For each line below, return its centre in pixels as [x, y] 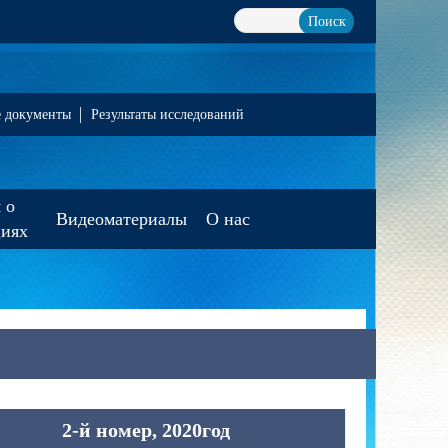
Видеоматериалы [121, 219]
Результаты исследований [167, 114]
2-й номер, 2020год [146, 430]
